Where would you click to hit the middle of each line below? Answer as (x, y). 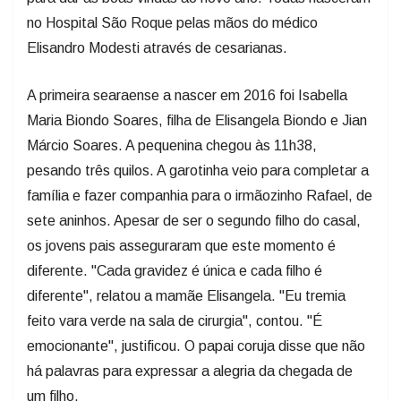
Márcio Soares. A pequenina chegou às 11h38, (172, 146)
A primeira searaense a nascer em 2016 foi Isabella (187, 96)
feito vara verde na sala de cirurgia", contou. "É (175, 321)
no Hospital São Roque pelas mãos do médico (172, 23)
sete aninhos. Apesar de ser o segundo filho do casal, (194, 221)
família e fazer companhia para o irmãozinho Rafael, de (200, 196)
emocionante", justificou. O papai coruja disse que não (196, 346)
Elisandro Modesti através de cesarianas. (157, 48)
